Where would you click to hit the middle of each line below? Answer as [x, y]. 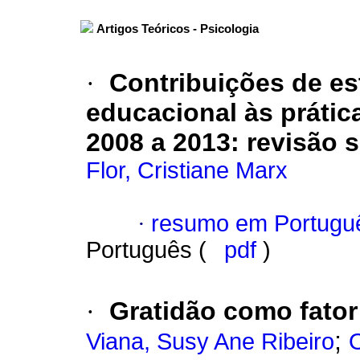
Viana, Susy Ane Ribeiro [210, 342]
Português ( [149, 250]
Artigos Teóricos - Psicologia [178, 29]
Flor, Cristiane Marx [187, 171]
